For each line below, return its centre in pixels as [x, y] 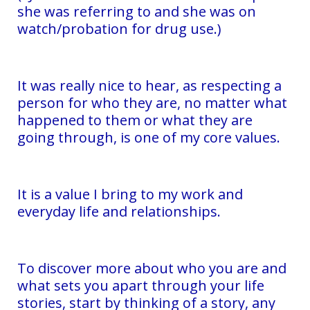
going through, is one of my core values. [149, 137]
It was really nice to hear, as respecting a [149, 85]
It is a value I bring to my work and [130, 194]
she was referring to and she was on [137, 11]
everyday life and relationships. [119, 211]
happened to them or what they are [135, 120]
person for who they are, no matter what [152, 102]
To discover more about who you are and [152, 268]
